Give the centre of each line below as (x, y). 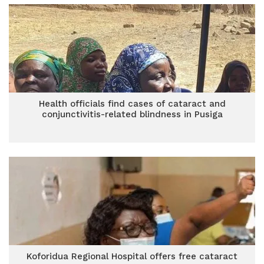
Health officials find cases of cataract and (132, 104)
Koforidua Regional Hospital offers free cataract (132, 256)
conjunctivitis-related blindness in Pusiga (132, 114)
